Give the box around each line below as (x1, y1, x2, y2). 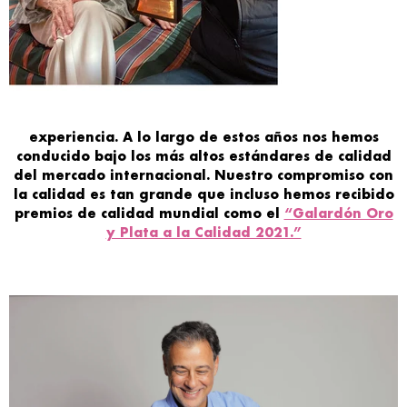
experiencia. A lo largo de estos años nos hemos (28, 128, 379, 146)
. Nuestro (206, 166, 277, 184)
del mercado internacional (14, 166, 206, 184)
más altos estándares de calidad (154, 147, 392, 165)
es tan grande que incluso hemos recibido (89, 185, 394, 203)
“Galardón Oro (283, 204, 393, 223)
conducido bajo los (15, 147, 155, 165)
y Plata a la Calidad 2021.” (105, 223, 302, 242)
